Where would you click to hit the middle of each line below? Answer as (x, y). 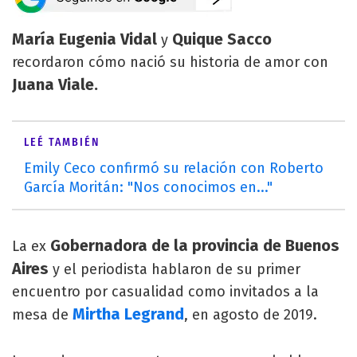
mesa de (42, 315)
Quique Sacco (222, 39)
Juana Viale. (55, 84)
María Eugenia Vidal (86, 39)
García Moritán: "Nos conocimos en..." (148, 187)
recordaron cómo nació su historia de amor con (170, 62)
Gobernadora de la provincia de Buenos (195, 245)
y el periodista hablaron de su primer (177, 269)
